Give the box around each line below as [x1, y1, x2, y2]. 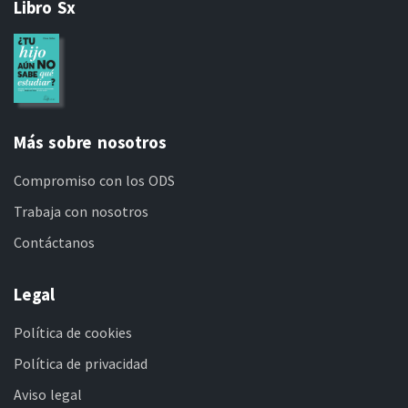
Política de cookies [14, 323, 132, 342]
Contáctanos [14, 233, 95, 252]
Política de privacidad [14, 354, 148, 373]
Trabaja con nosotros [14, 202, 148, 221]
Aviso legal [14, 385, 82, 404]
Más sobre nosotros [14, 131, 167, 154]
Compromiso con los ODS [14, 171, 175, 190]
